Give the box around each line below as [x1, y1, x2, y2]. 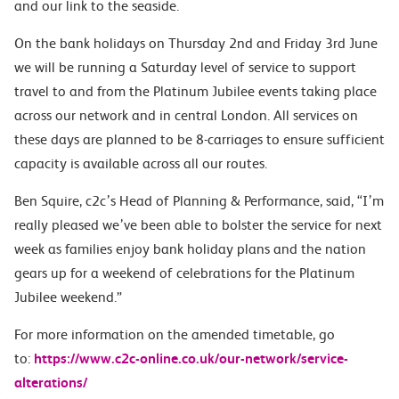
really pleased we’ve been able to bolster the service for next [14, 216, 382, 233]
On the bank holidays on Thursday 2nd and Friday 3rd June [14, 35, 378, 52]
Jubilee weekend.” [14, 289, 122, 305]
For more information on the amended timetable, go [14, 326, 335, 343]
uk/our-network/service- [199, 350, 348, 367]
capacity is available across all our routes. [14, 155, 267, 172]
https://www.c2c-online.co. [34, 350, 199, 367]
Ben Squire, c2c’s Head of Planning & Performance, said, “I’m [14, 192, 384, 209]
